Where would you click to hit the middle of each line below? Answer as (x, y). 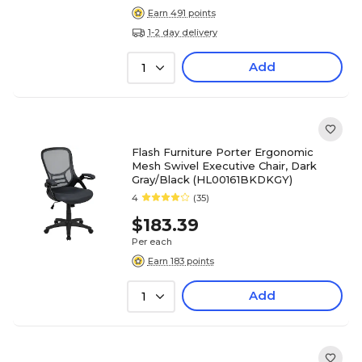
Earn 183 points (181, 261)
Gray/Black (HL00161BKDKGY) (212, 179)
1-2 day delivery (182, 32)
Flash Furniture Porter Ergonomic (222, 152)
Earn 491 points (181, 13)
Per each (152, 242)
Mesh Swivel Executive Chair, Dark (224, 166)
